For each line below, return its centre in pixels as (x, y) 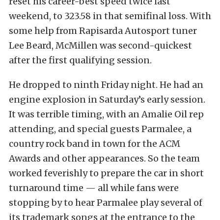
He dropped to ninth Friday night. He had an (106, 85)
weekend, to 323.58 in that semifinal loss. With (110, 16)
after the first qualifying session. (80, 60)
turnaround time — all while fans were (94, 188)
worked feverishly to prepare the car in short (106, 173)
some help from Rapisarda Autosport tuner (103, 31)
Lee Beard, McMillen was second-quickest (100, 45)
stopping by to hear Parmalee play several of (106, 203)
